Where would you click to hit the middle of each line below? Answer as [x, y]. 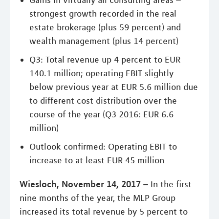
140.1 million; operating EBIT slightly [101, 73]
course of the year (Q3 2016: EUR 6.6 [101, 114]
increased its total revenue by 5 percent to [104, 211]
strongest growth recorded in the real [103, 13]
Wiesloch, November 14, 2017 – [84, 184]
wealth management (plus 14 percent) [104, 41]
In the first [170, 184]
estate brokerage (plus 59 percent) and [105, 27]
